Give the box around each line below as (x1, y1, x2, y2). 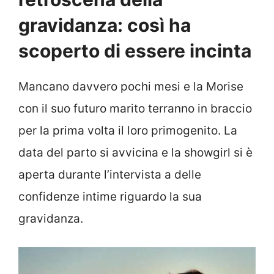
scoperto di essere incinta (18, 39, 251, 62)
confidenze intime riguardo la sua (18, 189, 202, 204)
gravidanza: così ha (18, 13, 191, 36)
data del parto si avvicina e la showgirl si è (18, 145, 253, 160)
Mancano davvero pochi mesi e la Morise (18, 79, 243, 94)
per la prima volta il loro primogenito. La (18, 123, 237, 138)
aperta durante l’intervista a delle (18, 167, 201, 182)
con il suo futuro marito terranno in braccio (18, 101, 252, 116)
